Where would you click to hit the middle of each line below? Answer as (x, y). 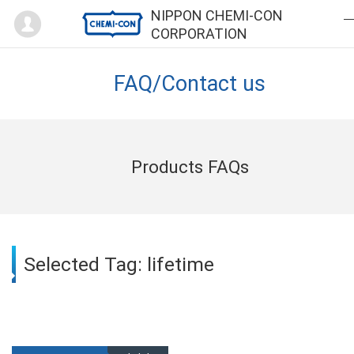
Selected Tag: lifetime (119, 264)
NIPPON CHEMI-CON (217, 15)
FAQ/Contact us (190, 84)
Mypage (81, 12)
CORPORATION (199, 34)
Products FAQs (190, 166)
